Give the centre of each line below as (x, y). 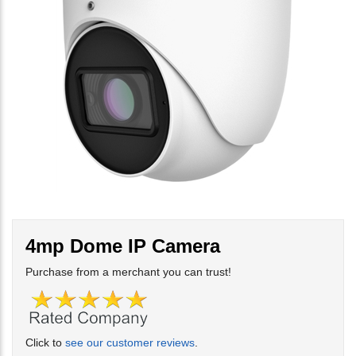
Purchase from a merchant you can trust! (128, 272)
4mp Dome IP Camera (123, 246)
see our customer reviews (130, 343)
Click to (45, 343)
